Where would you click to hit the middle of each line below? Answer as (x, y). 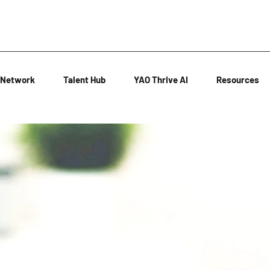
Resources (238, 80)
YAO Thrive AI (161, 80)
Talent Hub (84, 80)
